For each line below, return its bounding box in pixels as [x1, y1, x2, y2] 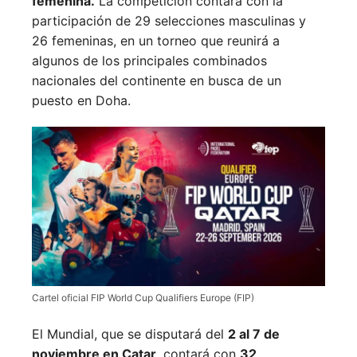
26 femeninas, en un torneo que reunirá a [32, 32, 280, 49]
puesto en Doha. [32, 92, 131, 108]
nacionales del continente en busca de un [32, 72, 281, 88]
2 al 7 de [228, 326, 280, 343]
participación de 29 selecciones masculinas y [32, 12, 306, 29]
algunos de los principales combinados [32, 52, 267, 69]
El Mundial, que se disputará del [32, 326, 228, 343]
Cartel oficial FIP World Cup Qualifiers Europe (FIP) [32, 292, 254, 304]
